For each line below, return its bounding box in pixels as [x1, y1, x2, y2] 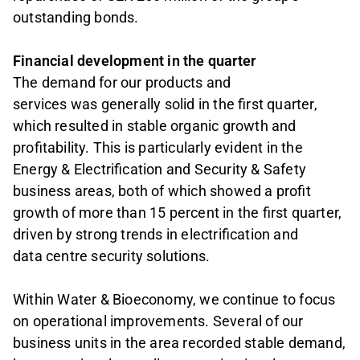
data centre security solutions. [13, 247, 214, 265]
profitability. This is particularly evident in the [13, 139, 303, 157]
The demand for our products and [13, 74, 231, 92]
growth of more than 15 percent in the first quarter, [13, 204, 342, 222]
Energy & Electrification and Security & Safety [13, 161, 307, 178]
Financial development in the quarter [13, 52, 256, 70]
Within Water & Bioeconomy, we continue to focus [13, 291, 336, 309]
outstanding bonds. [13, 9, 142, 27]
